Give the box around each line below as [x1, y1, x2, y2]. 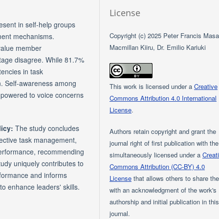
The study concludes [15, 123, 79, 133]
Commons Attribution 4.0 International [109, 93, 217, 103]
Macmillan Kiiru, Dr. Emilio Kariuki [109, 42, 206, 52]
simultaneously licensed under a [109, 150, 203, 159]
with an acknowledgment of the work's [109, 185, 217, 195]
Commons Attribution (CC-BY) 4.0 [109, 161, 205, 171]
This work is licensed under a [109, 81, 195, 91]
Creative [194, 81, 218, 91]
